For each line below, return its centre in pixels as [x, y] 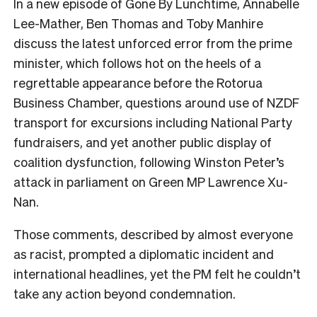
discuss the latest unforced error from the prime [153, 42]
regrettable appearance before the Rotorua [138, 82]
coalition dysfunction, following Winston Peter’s [149, 161]
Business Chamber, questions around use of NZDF [156, 102]
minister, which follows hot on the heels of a [137, 62]
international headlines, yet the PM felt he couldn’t [157, 273]
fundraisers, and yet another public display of [143, 142]
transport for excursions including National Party [153, 122]
